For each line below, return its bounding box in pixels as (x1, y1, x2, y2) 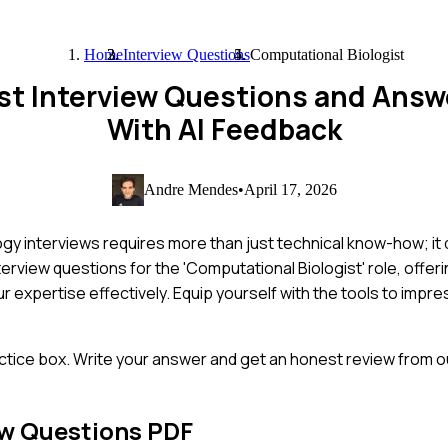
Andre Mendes (143, 180, 238, 198)
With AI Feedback (106, 110, 342, 148)
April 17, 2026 (243, 180, 337, 198)
